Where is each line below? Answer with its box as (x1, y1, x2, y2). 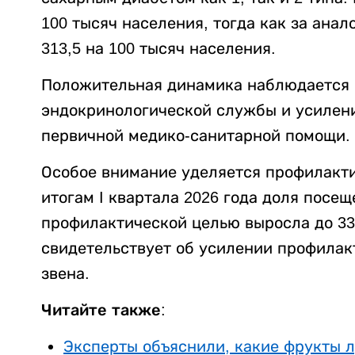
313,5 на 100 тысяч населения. (41, 40, 276, 58)
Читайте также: (41, 301, 166, 319)
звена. (41, 265, 90, 283)
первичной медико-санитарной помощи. (41, 127, 350, 145)
